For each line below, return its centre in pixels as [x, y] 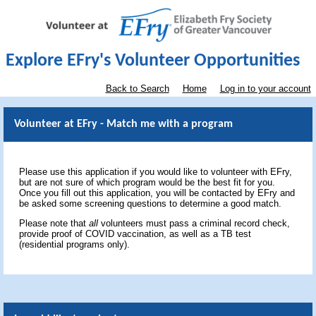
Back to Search [137, 89]
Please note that [54, 224]
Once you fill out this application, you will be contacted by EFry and [157, 193]
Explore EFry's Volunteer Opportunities [152, 61]
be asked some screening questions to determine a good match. [152, 204]
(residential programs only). [74, 245]
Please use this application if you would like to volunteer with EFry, [156, 172]
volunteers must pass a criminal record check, [194, 224]
